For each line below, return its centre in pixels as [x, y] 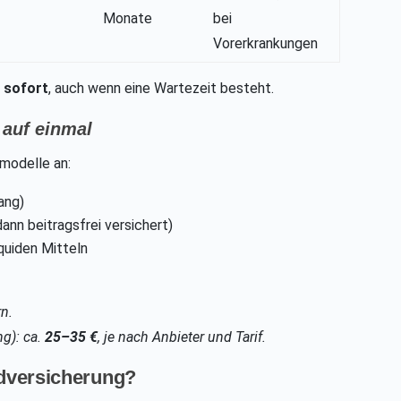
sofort [26, 89]
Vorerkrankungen [266, 44]
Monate [128, 19]
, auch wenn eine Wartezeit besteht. [162, 89]
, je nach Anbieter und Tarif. [182, 337]
